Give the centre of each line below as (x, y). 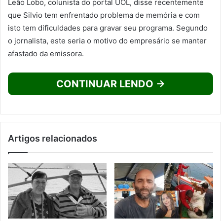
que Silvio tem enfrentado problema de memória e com (104, 15)
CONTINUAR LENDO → (110, 84)
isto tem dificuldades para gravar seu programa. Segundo (108, 28)
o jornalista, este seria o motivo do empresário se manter (107, 40)
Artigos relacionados (53, 138)
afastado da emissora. (46, 53)
